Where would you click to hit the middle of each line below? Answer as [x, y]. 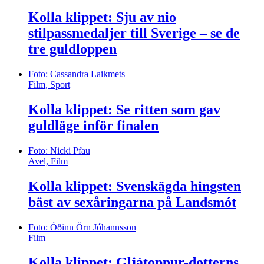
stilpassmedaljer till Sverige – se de [134, 33]
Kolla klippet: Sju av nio [102, 17]
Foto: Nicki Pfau [59, 150]
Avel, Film [48, 161]
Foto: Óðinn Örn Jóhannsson [82, 227]
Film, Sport [49, 84]
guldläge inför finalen [93, 125]
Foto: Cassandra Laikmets [77, 74]
